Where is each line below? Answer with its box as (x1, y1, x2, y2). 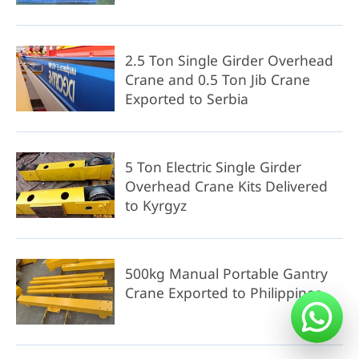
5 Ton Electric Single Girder (124, 156, 301, 176)
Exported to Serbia (124, 88, 248, 108)
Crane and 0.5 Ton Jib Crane (124, 69, 310, 89)
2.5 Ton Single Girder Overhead (124, 50, 333, 70)
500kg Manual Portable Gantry (124, 263, 328, 283)
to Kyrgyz (124, 195, 187, 215)
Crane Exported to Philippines (124, 282, 321, 302)
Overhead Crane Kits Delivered (124, 175, 328, 196)
